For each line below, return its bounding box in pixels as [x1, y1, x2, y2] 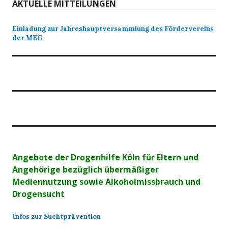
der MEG [12, 34, 42, 42]
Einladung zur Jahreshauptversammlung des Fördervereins [12, 24, 214, 33]
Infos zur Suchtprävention [12, 212, 101, 221]
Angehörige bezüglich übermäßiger [12, 164, 159, 175]
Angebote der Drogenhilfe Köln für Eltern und [12, 152, 198, 163]
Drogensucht [12, 188, 65, 199]
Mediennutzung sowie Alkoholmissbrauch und [12, 176, 201, 187]
